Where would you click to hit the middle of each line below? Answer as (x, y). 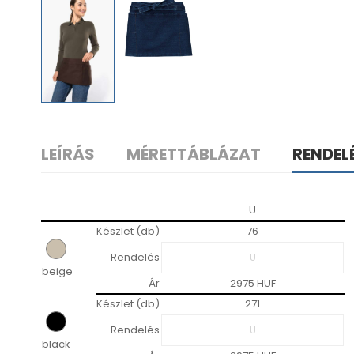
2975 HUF (252, 284)
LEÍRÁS (68, 154)
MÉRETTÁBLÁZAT (194, 154)
